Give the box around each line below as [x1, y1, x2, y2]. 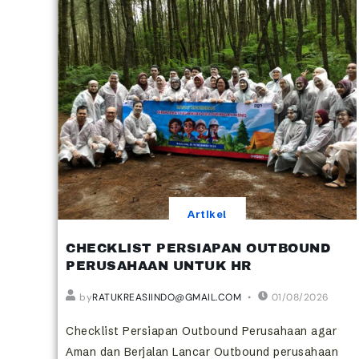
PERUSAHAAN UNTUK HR [66, 258, 252, 272]
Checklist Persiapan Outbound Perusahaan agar [66, 323, 337, 338]
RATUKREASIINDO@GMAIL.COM [92, 290, 241, 304]
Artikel [188, 208, 227, 220]
